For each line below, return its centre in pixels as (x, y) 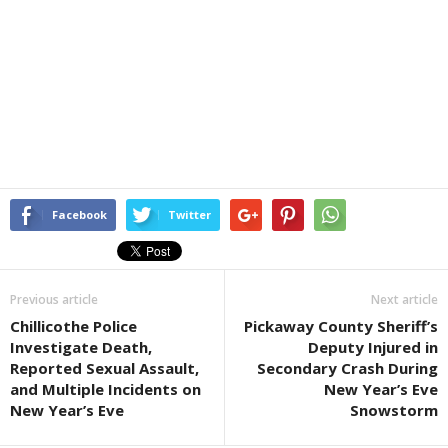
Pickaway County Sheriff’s (341, 326)
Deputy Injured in (373, 347)
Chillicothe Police (73, 326)
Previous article (54, 300)
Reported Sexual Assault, (104, 368)
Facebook (79, 215)
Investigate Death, (81, 347)
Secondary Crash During (347, 368)
